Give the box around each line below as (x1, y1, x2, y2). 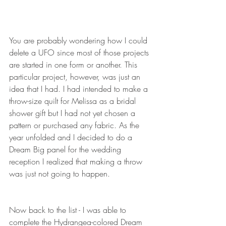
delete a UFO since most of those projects (9, 47, 151, 58)
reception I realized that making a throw (9, 156, 145, 167)
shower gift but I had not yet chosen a (9, 107, 138, 119)
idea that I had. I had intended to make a (9, 83, 150, 94)
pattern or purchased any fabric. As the (9, 120, 142, 131)
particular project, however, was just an (9, 71, 143, 82)
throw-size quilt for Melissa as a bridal (9, 95, 138, 106)
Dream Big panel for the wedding (9, 144, 124, 155)
